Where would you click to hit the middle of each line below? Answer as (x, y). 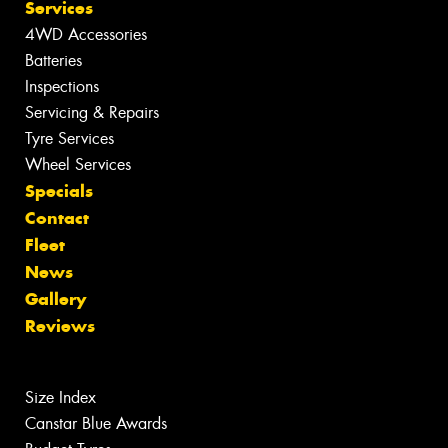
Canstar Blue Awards (96, 424)
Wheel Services (78, 165)
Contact (57, 218)
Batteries (53, 61)
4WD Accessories (86, 35)
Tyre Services (69, 139)
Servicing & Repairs (92, 113)
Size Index (60, 398)
